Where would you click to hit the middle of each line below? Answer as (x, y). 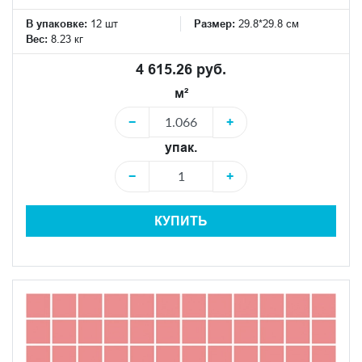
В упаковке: (57, 23)
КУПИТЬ (181, 221)
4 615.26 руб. (181, 69)
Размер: (216, 23)
